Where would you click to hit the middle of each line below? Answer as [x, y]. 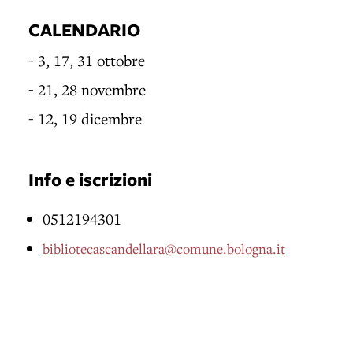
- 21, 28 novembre [87, 89]
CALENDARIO [84, 29]
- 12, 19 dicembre [85, 118]
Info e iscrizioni [90, 179]
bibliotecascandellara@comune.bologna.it [164, 248]
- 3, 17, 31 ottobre [87, 60]
